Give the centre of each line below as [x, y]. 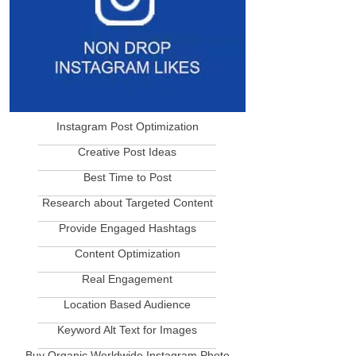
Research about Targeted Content [127, 203]
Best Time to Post [127, 177]
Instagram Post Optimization [127, 126]
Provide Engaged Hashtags [127, 228]
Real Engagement [127, 279]
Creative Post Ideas [127, 152]
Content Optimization [127, 253]
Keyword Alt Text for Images [127, 330]
